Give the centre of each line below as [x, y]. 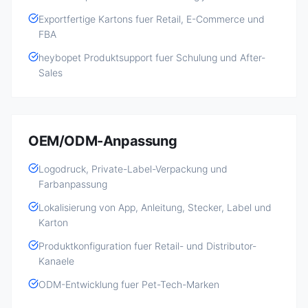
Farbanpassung [73, 184]
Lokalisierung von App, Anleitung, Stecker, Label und [155, 207]
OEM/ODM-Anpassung [103, 141]
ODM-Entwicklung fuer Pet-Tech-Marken [129, 284]
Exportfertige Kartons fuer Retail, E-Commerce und [152, 19]
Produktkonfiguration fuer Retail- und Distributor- [147, 246]
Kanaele [56, 261]
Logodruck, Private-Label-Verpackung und [133, 169]
